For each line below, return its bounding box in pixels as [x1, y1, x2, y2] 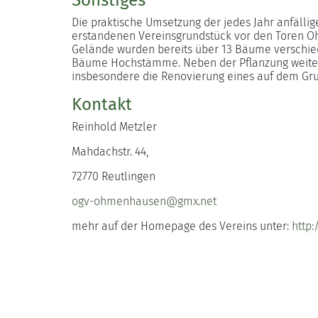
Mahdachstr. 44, [71, 145, 148, 159]
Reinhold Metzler [71, 120, 157, 134]
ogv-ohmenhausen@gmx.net [71, 194, 216, 209]
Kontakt [71, 94, 132, 115]
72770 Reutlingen [71, 170, 155, 184]
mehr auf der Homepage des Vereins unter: [71, 219, 292, 234]
